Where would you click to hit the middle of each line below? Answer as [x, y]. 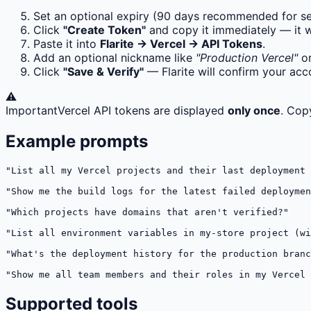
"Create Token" [104, 30]
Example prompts [77, 142]
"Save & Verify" [103, 72]
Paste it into [67, 44]
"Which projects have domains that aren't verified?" [147, 212]
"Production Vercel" [247, 58]
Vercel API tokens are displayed [143, 111]
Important [32, 111]
